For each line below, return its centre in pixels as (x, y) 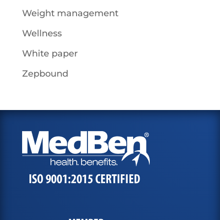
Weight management (70, 13)
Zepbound (45, 74)
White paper (50, 54)
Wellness (42, 33)
